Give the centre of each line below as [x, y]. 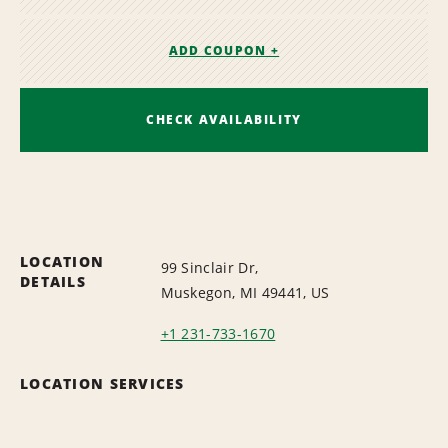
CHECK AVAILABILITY [224, 119]
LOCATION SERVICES [102, 383]
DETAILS [53, 281]
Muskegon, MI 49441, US [245, 292]
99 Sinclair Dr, [209, 267]
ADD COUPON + [224, 51]
